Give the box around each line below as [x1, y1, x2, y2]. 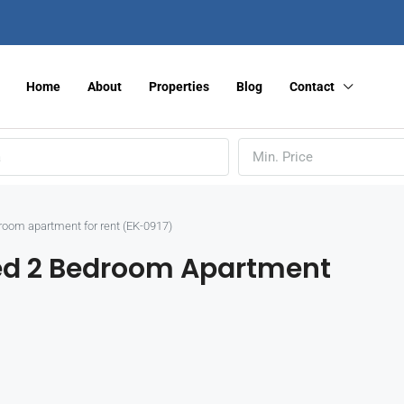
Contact [289, 78, 335, 94]
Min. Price [252, 149, 313, 166]
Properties [149, 78, 209, 94]
